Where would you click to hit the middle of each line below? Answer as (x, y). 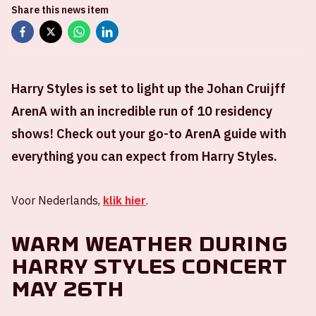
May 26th (68, 289)
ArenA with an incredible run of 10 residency (142, 111)
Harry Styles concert (149, 267)
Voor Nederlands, (57, 200)
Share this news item (60, 10)
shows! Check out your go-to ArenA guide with (149, 134)
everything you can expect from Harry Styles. (144, 156)
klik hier (124, 200)
